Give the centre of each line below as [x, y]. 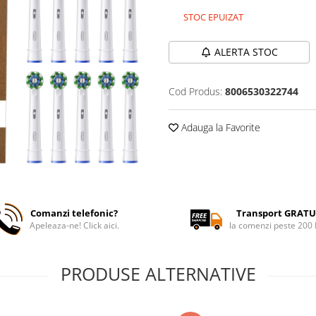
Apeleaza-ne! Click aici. [74, 225]
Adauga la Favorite [219, 127]
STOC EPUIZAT [212, 17]
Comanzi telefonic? [74, 213]
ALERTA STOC [246, 52]
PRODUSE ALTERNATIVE [158, 274]
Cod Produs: [195, 91]
